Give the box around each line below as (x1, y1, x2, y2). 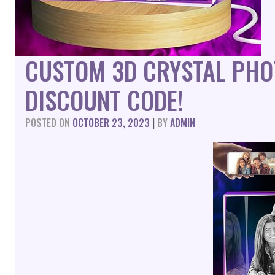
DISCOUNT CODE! (25, 82, 184, 118)
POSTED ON (25, 115, 72, 130)
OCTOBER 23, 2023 (72, 115, 150, 130)
